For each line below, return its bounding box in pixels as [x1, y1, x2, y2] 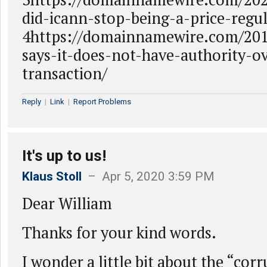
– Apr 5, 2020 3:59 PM [82, 169, 215, 184]
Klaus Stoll [22, 169, 82, 184]
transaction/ [22, 63, 107, 83]
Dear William [22, 193, 112, 213]
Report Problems [73, 97, 131, 106]
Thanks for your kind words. [22, 222, 216, 243]
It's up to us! [22, 147, 106, 164]
